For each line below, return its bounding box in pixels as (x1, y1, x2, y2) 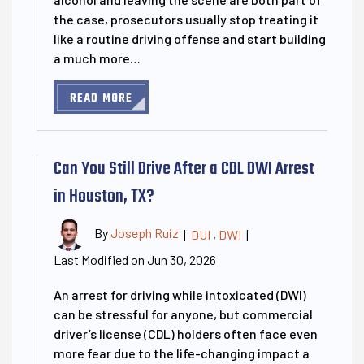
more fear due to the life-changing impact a (54, 344, 310, 361)
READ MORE (70, 89, 132, 108)
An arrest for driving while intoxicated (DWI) (54, 286, 306, 302)
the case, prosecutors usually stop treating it (54, 11, 318, 27)
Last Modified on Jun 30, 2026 (54, 251, 216, 267)
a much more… (54, 50, 141, 66)
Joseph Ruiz (110, 224, 179, 240)
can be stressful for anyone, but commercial (54, 305, 313, 322)
